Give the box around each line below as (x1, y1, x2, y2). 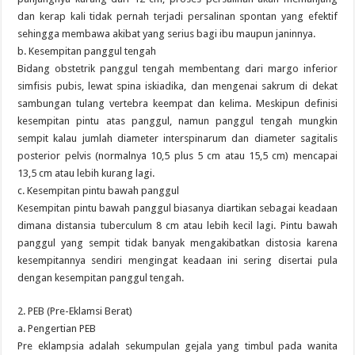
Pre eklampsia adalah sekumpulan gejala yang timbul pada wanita (17, 340, 338, 352)
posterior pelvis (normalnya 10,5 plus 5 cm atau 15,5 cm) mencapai (17, 150, 338, 162)
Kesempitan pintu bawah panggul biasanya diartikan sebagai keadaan (17, 202, 338, 214)
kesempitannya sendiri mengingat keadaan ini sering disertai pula (17, 254, 338, 266)
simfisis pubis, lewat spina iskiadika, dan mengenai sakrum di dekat (17, 80, 338, 92)
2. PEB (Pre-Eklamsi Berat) (17, 305, 133, 317)
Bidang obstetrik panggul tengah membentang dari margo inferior (17, 63, 338, 74)
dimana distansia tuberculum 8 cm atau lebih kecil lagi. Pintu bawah (17, 219, 338, 231)
